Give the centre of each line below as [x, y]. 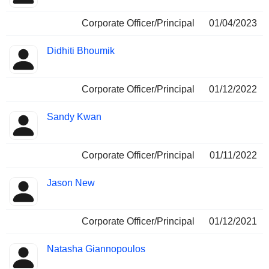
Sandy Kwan [74, 117]
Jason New [71, 183]
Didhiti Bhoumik [81, 51]
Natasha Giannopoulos [96, 249]
